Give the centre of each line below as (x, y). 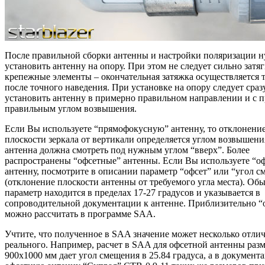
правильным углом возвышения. (71, 109)
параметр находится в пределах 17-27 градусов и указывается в (132, 193)
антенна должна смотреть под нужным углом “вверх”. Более (127, 150)
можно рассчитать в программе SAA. (80, 214)
